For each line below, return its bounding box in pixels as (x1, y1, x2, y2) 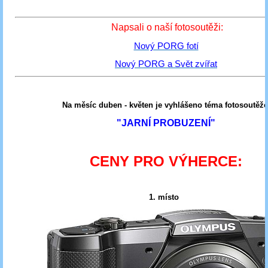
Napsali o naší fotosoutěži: (111, 22, 223, 33)
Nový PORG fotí (133, 41, 199, 51)
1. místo (148, 192, 179, 202)
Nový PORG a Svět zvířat (115, 59, 217, 69)
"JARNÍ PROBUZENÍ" (117, 117, 215, 128)
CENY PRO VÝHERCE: (90, 153, 242, 169)
